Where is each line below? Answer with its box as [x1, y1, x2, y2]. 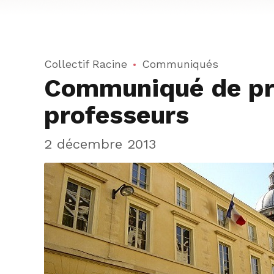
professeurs [44, 100, 189, 130]
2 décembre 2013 [44, 135, 156, 152]
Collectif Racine [44, 57, 127, 70]
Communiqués [142, 57, 218, 70]
